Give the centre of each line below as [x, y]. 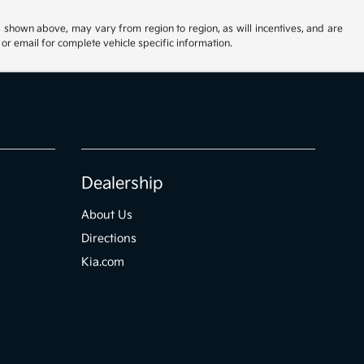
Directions [109, 238]
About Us [107, 215]
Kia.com [103, 262]
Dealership [123, 184]
